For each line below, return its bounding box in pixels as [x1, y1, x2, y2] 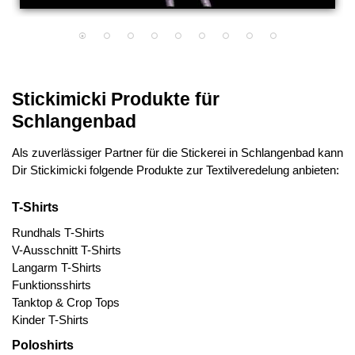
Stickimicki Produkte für [12, 89, 219, 109]
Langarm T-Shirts [12, 261, 101, 274]
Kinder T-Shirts [12, 313, 89, 326]
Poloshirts [12, 338, 74, 352]
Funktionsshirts [12, 278, 91, 292]
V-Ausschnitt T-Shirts [12, 243, 121, 257]
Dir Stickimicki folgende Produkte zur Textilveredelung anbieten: [12, 163, 339, 177]
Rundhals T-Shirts [12, 226, 105, 239]
